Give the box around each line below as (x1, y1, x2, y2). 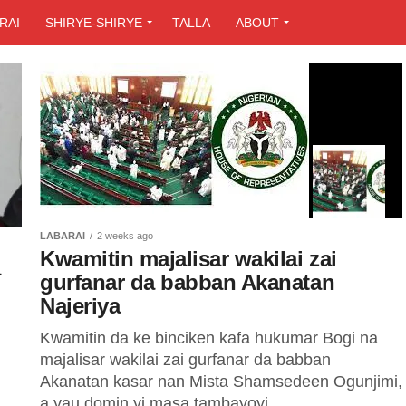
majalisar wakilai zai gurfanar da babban (40, 351, 331, 369)
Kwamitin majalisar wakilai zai (40, 246, 337, 271)
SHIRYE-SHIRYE (45, 15, 142, 30)
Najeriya (40, 294, 121, 318)
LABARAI (40, 230, 85, 241)
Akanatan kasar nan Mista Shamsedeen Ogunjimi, (40, 372, 402, 391)
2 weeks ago (97, 230, 153, 241)
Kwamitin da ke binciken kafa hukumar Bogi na (40, 329, 378, 347)
